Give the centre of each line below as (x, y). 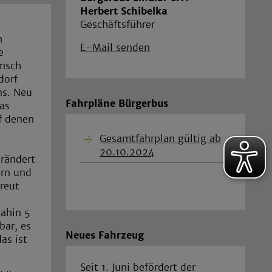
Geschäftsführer (117, 24)
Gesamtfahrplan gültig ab (160, 139)
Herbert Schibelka (124, 11)
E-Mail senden (115, 47)
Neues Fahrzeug (105, 235)
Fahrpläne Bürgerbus (117, 103)
